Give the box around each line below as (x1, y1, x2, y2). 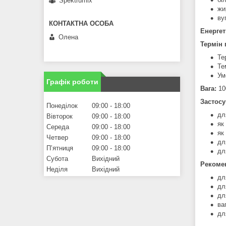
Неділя (46, 165, 68, 173)
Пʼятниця (46, 144, 73, 152)
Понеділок (46, 101, 78, 109)
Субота (46, 154, 68, 162)
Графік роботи (46, 77, 98, 86)
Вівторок (46, 112, 73, 120)
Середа (46, 123, 69, 131)
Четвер (46, 133, 68, 141)
